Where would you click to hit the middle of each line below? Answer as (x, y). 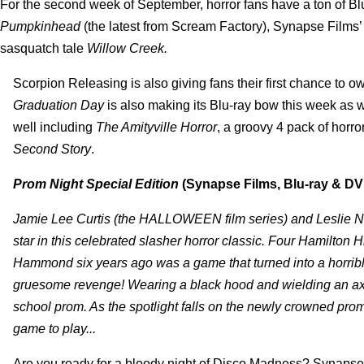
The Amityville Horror (156, 127)
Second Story (52, 149)
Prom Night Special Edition (97, 184)
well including (54, 127)
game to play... (54, 328)
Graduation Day (60, 105)
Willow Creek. (127, 48)
